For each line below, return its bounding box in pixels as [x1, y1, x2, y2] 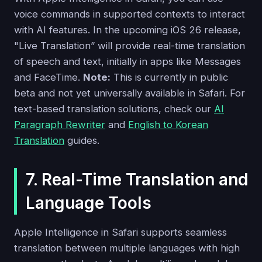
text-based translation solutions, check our [14, 102, 214, 115]
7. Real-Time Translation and [26, 170, 248, 190]
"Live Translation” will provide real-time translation [14, 39, 245, 51]
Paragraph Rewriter [14, 118, 105, 130]
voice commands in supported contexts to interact [14, 8, 245, 20]
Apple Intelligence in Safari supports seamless [14, 226, 227, 238]
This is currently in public [111, 71, 228, 83]
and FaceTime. [14, 71, 83, 83]
